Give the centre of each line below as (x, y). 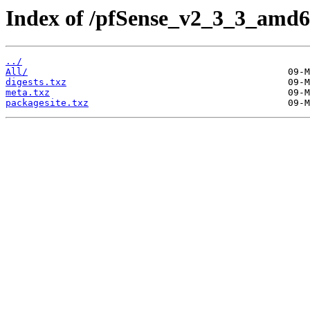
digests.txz (36, 82)
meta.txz (28, 93)
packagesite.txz (47, 103)
